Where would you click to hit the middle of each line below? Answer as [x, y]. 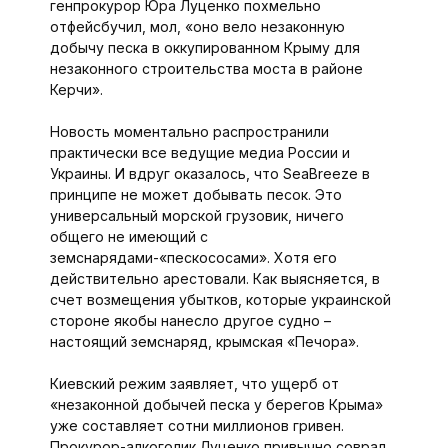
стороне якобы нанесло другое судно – [190, 321]
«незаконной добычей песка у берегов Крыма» [216, 405]
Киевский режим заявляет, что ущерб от [194, 384]
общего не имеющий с [128, 237]
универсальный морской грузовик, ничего [196, 216]
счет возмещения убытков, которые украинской [220, 300]
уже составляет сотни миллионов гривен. [196, 426]
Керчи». [76, 90]
